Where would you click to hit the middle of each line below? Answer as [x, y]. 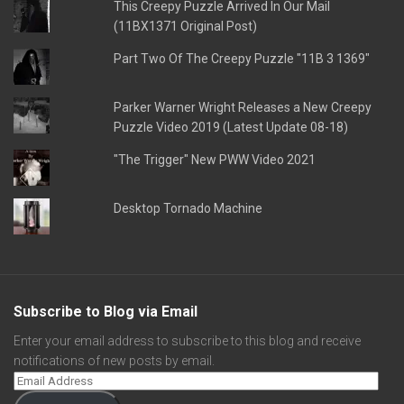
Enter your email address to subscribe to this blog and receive [187, 341]
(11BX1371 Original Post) [186, 27]
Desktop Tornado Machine [188, 209]
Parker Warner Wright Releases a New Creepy [243, 108]
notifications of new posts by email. [114, 361]
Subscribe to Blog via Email [106, 312]
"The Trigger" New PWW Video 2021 [215, 160]
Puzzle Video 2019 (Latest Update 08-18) [231, 128]
